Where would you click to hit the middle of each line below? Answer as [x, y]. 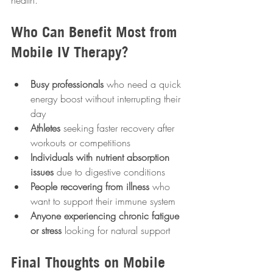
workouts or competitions [83, 143]
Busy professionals [67, 84]
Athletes [45, 128]
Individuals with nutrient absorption [101, 158]
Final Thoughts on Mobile [90, 262]
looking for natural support [116, 231]
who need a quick [144, 84]
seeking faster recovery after [119, 128]
